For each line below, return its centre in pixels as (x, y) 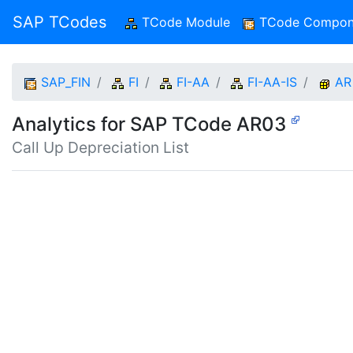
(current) (256, 22)
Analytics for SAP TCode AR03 (151, 124)
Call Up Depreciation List (100, 147)
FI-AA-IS (272, 82)
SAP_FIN (66, 82)
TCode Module (184, 22)
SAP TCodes (59, 22)
